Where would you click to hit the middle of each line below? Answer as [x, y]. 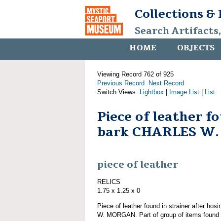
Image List [184, 92]
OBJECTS [196, 48]
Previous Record [121, 83]
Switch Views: [118, 92]
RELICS [109, 182]
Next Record [166, 83]
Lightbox [152, 92]
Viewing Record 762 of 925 [135, 74]
